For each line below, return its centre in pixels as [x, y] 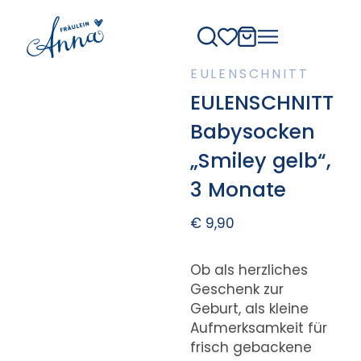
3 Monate [238, 189]
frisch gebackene [251, 347]
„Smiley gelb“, [260, 160]
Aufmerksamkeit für [258, 328]
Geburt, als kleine [249, 308]
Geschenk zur [237, 289]
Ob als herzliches [249, 270]
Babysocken [252, 131]
